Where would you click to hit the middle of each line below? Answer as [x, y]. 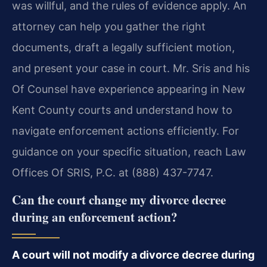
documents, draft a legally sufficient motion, [123, 47]
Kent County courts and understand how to [122, 110]
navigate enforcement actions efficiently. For [125, 131]
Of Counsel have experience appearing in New [129, 89]
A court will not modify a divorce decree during [133, 254]
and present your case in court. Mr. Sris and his [131, 68]
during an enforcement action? [95, 217]
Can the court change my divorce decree [119, 199]
